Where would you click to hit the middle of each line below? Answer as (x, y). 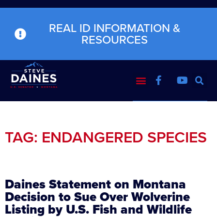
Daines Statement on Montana (95, 184)
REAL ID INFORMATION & (114, 28)
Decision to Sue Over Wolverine (97, 196)
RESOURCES (114, 40)
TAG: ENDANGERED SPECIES (106, 137)
